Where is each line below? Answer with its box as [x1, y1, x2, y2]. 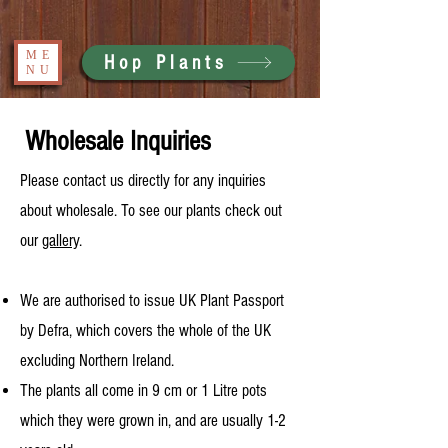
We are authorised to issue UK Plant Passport [20, 291, 284, 310]
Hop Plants [104, 51, 228, 74]
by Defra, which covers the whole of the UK [20, 321, 271, 340]
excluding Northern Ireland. [20, 351, 174, 370]
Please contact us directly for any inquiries [20, 171, 266, 190]
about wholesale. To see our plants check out [20, 201, 282, 220]
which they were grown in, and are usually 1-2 [20, 411, 286, 430]
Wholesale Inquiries [25, 126, 211, 157]
